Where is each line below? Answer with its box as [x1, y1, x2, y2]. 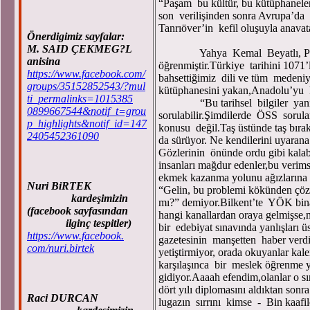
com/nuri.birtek [27, 242, 94, 254]
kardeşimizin [27, 192, 128, 204]
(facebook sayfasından [27, 205, 131, 217]
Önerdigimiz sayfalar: [27, 30, 125, 42]
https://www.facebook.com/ [27, 68, 145, 80]
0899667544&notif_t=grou [27, 105, 146, 117]
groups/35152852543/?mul [27, 80, 145, 92]
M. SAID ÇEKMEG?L [27, 43, 135, 55]
